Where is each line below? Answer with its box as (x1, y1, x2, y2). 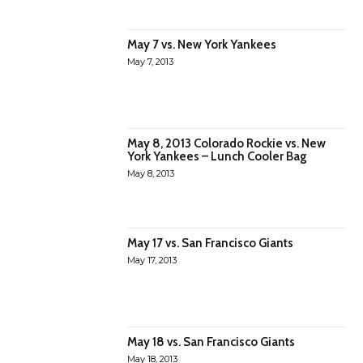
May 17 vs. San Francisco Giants (127, 235, 294, 250)
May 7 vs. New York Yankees (127, 36, 277, 52)
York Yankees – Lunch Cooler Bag (127, 149, 308, 164)
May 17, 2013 (127, 254, 177, 266)
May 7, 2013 (127, 55, 174, 67)
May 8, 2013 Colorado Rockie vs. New (127, 136, 327, 152)
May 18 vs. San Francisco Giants (127, 334, 296, 349)
